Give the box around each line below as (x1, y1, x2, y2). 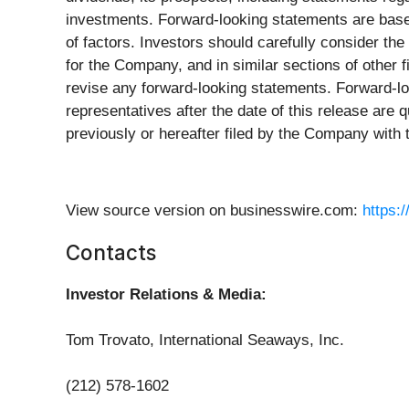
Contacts (66, 240, 156, 266)
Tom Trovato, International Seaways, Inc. (66, 331, 344, 350)
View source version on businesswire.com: (66, 202, 362, 220)
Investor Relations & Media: (66, 286, 267, 304)
